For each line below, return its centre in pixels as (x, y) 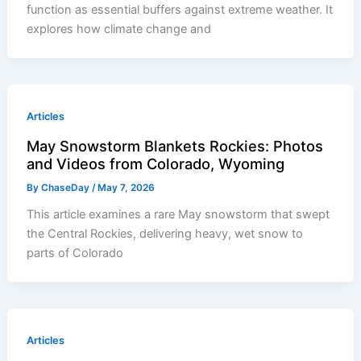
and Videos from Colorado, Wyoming (156, 163)
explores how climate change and (119, 29)
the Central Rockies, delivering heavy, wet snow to (165, 233)
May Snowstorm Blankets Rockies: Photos (175, 145)
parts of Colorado (75, 253)
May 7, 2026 (127, 187)
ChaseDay (67, 187)
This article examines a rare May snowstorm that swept (178, 214)
